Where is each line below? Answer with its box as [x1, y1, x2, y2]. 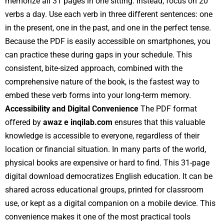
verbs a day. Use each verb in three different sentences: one [5, 9, 212, 19]
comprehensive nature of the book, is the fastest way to [5, 76, 199, 86]
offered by [5, 117, 43, 127]
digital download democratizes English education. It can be [5, 171, 212, 181]
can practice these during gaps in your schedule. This [5, 49, 192, 59]
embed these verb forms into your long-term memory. [5, 90, 191, 100]
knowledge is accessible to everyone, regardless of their [5, 130, 199, 140]
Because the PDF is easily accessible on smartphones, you [5, 36, 210, 46]
